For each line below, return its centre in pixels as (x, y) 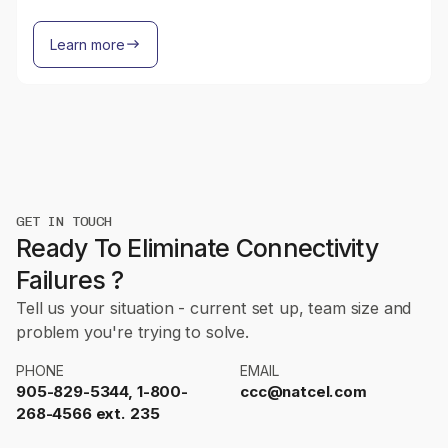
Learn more (87, 44)
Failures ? (70, 279)
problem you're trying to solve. (132, 331)
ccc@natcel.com (303, 391)
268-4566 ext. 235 (88, 413)
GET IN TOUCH (64, 221)
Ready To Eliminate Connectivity (197, 247)
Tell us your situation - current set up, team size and (214, 307)
